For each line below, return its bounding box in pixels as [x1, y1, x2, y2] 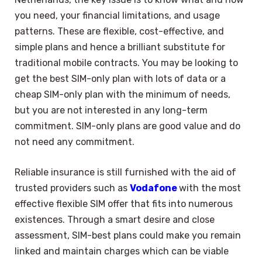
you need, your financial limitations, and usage [15, 10, 220, 22]
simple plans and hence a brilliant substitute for [15, 42, 225, 53]
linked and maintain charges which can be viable [15, 245, 229, 257]
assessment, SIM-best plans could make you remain [15, 229, 241, 241]
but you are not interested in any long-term [15, 105, 208, 116]
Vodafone [130, 182, 179, 194]
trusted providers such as [15, 182, 130, 194]
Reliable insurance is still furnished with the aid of [15, 166, 236, 178]
